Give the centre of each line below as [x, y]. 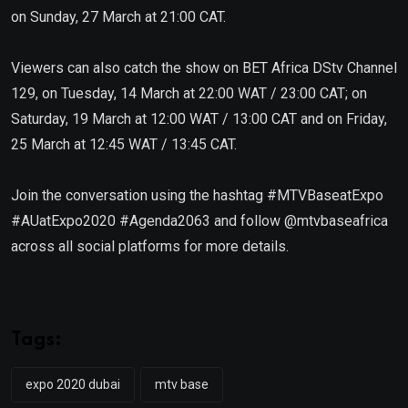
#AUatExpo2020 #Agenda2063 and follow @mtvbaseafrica [199, 220]
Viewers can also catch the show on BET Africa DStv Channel [204, 67]
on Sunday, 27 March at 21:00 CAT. [120, 16]
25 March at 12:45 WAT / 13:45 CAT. [124, 144]
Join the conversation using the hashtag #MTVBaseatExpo [197, 195]
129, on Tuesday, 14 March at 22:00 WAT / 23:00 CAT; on [189, 93]
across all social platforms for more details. [150, 246]
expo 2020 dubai [73, 384]
